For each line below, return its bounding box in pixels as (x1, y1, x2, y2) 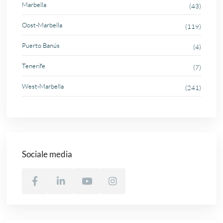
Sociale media (22, 148, 73, 159)
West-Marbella (22, 82, 64, 90)
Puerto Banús (22, 41, 60, 49)
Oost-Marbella (22, 20, 63, 29)
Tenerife (22, 61, 46, 70)
